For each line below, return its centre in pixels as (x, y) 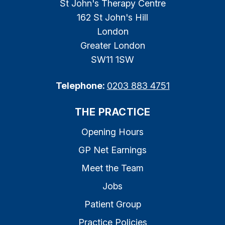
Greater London (113, 45)
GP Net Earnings (113, 150)
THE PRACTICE (113, 112)
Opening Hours (113, 132)
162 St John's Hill (113, 17)
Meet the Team (113, 168)
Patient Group (113, 204)
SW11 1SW (113, 60)
